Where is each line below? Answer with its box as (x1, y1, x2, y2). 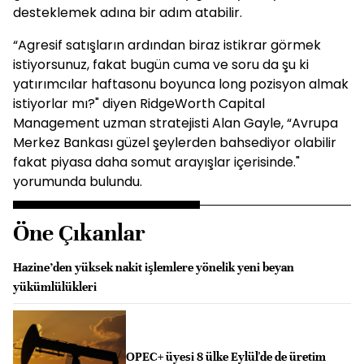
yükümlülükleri (13, 279, 97, 294)
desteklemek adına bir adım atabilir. (13, 3, 242, 22)
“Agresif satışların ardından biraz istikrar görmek (13, 36, 321, 54)
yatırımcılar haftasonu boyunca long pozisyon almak (13, 75, 349, 93)
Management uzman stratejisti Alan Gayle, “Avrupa (13, 114, 338, 132)
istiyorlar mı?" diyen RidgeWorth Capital (13, 94, 265, 113)
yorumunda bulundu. (13, 172, 142, 191)
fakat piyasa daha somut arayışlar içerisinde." (13, 153, 300, 171)
